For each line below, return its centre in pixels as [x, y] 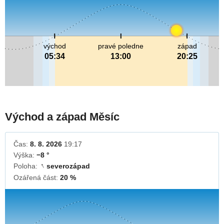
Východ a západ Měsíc [62, 117]
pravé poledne [121, 46]
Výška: [25, 155]
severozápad [68, 166]
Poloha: [26, 166]
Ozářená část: [37, 178]
